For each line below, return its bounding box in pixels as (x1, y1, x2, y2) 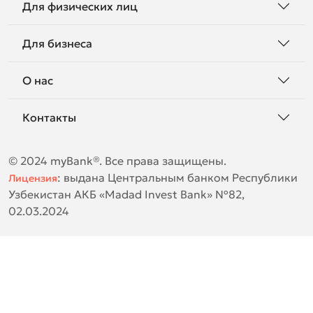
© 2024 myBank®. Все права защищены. (8, 154, 226, 168)
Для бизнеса (22, 36, 92, 50)
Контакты (22, 110, 76, 124)
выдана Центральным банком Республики (64, 170, 298, 184)
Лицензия (8, 172, 57, 184)
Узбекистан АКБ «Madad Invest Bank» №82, (8, 187, 245, 201)
